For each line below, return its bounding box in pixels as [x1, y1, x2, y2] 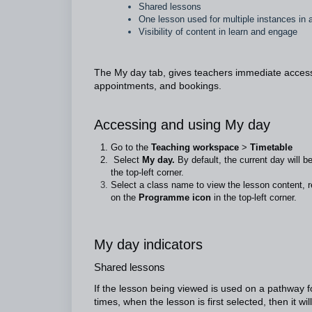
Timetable [247, 142, 292, 153]
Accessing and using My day [94, 117, 270, 132]
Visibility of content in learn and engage [139, 26, 297, 37]
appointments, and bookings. [94, 81, 221, 91]
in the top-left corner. [214, 192, 297, 203]
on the [111, 192, 139, 203]
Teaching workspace [148, 142, 239, 153]
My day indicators [94, 237, 203, 252]
